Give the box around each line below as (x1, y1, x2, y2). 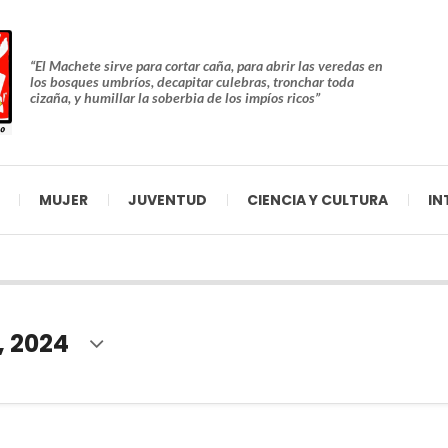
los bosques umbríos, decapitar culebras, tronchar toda (30, 73, 354, 91)
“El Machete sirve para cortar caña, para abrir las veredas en (30, 57, 383, 75)
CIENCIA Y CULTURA (247, 189, 388, 210)
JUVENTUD (128, 189, 207, 210)
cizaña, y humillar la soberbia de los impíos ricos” (30, 89, 320, 107)
